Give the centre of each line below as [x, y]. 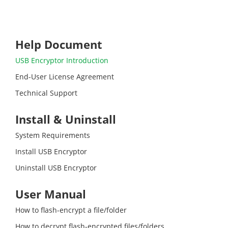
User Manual [51, 194]
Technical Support [46, 93]
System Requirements [53, 135]
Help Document [59, 44]
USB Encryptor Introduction [62, 60]
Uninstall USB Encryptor [56, 168]
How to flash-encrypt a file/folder [71, 210]
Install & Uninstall [66, 119]
